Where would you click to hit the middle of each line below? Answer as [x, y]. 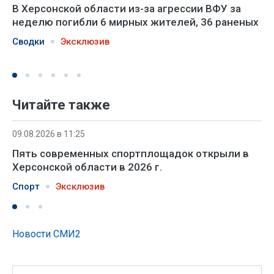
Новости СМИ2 [46, 234]
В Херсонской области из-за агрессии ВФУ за [127, 8]
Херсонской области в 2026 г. [87, 167]
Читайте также [61, 105]
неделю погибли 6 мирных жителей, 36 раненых [135, 22]
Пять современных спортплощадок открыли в [131, 153]
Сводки [28, 41]
